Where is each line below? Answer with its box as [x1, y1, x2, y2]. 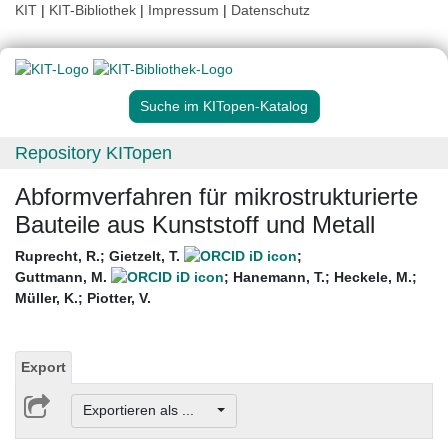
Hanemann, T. [233, 269, 325, 286]
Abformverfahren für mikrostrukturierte [15, 183, 418, 211]
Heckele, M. [334, 269, 412, 286]
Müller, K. [15, 290, 78, 307]
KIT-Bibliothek [49, 2, 140, 18]
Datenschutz [231, 2, 310, 18]
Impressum [148, 2, 219, 18]
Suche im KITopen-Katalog [140, 98, 308, 115]
